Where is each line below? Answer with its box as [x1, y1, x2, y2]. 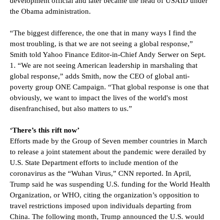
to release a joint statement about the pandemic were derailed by [10, 147, 206, 156]
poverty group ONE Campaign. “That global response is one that [10, 82, 209, 91]
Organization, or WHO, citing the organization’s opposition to [10, 191, 199, 199]
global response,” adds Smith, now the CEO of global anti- [10, 72, 190, 80]
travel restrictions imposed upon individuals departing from [10, 201, 192, 210]
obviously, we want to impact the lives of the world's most [10, 93, 188, 102]
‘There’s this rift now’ [10, 126, 80, 134]
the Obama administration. [10, 7, 91, 15]
